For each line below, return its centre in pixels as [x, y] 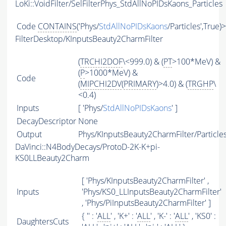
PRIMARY [140, 84]
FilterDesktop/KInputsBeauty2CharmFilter [89, 39]
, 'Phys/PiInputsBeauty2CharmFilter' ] [146, 203]
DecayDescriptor [46, 121]
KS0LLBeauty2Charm [52, 158]
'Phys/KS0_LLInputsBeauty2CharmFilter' [152, 192]
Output [29, 134]
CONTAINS [57, 26]
